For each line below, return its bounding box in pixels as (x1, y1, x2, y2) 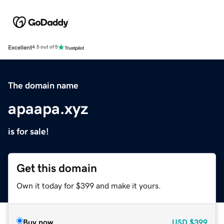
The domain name (8, 80, 78, 90)
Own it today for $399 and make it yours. (16, 181, 161, 189)
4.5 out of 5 (32, 44, 58, 50)
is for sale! (8, 126, 49, 136)
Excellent (8, 44, 32, 50)
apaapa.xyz (8, 100, 88, 116)
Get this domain (16, 162, 97, 174)
